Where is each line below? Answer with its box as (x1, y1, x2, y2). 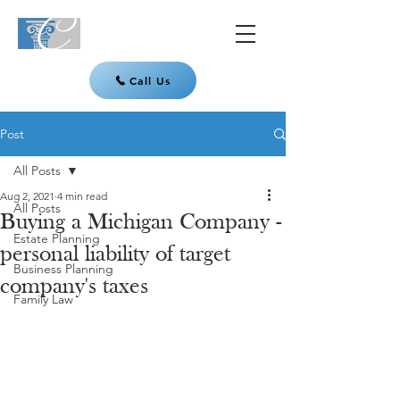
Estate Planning (13, 230, 100, 246)
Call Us (129, 73, 171, 87)
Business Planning (13, 261, 113, 277)
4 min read (57, 189, 107, 203)
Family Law (13, 291, 73, 307)
